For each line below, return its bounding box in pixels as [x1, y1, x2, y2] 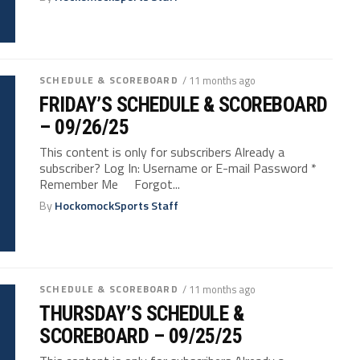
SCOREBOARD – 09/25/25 [39, 323, 243, 348]
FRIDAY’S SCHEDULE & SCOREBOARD [39, 92, 328, 117]
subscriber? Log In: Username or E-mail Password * [39, 157, 317, 178]
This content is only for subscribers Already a [39, 141, 285, 162]
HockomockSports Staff [55, 196, 179, 215]
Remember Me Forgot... [39, 174, 181, 194]
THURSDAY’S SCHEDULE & [39, 301, 244, 325]
